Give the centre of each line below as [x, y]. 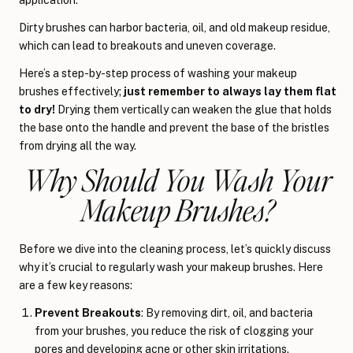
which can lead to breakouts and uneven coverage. [147, 45]
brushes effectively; [71, 91]
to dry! [37, 109]
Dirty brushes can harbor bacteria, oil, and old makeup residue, [175, 27]
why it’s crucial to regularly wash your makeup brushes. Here [171, 267]
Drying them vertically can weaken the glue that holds [193, 109]
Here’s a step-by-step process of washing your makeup [158, 73]
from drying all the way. [78, 145]
